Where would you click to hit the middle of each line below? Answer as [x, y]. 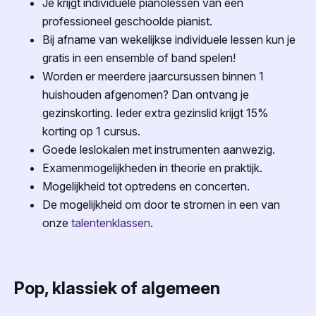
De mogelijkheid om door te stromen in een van [161, 204]
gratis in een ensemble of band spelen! [139, 57]
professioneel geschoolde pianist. [127, 21]
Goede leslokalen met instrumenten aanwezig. [159, 149]
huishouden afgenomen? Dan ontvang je [146, 94]
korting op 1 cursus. [93, 131]
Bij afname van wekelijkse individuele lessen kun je [169, 39]
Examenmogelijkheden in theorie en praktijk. [152, 168]
